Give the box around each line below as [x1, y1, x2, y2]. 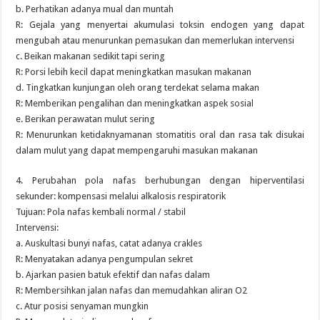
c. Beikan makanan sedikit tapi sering [16, 51, 166, 61]
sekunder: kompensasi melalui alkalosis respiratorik [16, 191, 226, 201]
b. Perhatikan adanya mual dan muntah [16, 4, 174, 14]
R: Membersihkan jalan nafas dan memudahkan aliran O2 [16, 285, 248, 296]
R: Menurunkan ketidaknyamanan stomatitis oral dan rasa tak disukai [16, 129, 304, 140]
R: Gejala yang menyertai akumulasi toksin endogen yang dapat [16, 19, 304, 30]
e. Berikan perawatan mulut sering [16, 114, 156, 124]
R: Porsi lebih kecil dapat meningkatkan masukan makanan [16, 66, 252, 77]
